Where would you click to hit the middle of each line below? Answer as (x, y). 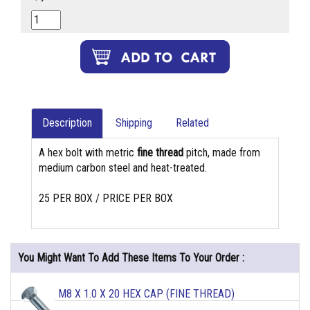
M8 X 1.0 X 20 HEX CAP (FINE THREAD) (146, 294)
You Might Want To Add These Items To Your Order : (131, 258)
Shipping (134, 123)
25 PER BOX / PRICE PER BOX (106, 199)
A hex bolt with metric (88, 153)
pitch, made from (222, 153)
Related (192, 123)
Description (67, 123)
